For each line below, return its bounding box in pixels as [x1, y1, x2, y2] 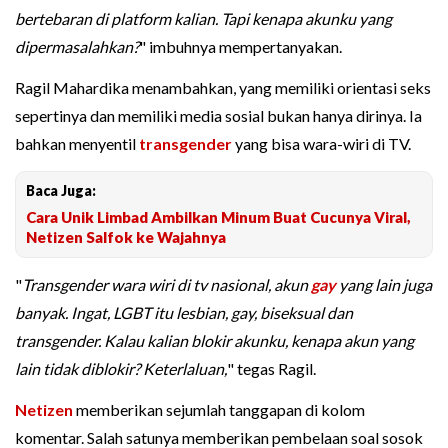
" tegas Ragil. [227, 359, 316, 379]
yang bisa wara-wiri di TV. [232, 134, 411, 154]
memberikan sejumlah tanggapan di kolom [73, 400, 365, 420]
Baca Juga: [26, 182, 96, 200]
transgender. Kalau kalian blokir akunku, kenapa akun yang [15, 331, 414, 351]
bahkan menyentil [15, 134, 139, 154]
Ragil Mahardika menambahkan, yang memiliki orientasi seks [15, 78, 431, 98]
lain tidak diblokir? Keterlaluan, [15, 359, 227, 379]
